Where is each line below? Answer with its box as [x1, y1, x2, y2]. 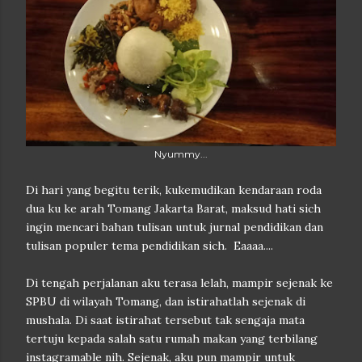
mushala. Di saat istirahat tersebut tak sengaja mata [26, 313, 305, 327]
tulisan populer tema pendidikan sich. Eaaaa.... [26, 238, 273, 253]
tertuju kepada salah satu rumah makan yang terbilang [26, 331, 318, 346]
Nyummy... [154, 148, 208, 160]
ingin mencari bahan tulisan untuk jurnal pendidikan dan [26, 220, 323, 234]
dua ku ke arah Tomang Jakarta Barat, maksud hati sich [26, 201, 321, 216]
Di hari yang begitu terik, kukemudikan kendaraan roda [26, 183, 322, 197]
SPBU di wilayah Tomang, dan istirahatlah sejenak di [26, 294, 305, 309]
